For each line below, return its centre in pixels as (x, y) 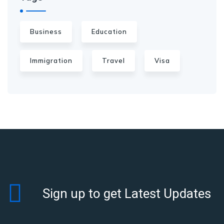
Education (109, 32)
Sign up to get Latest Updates (127, 194)
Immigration (51, 61)
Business (46, 32)
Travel (113, 61)
